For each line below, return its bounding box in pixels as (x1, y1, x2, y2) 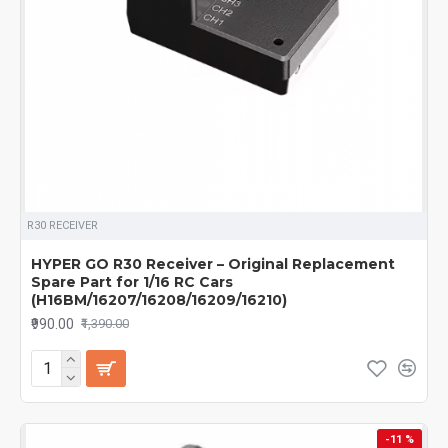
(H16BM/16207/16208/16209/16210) (31, 290, 287, 309)
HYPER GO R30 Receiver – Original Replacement (31, 254, 395, 273)
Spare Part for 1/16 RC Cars (31, 272, 233, 291)
